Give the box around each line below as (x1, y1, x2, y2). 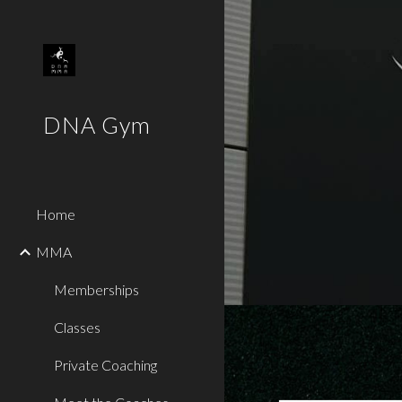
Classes (54, 319, 100, 336)
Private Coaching (54, 356, 157, 373)
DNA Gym (43, 111, 151, 138)
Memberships (54, 281, 139, 298)
